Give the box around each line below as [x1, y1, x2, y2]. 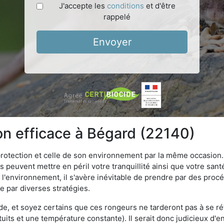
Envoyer [92, 36, 131, 48]
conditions [106, 1, 144, 10]
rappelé [103, 12, 130, 21]
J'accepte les [58, 1, 107, 10]
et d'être [143, 1, 175, 10]
